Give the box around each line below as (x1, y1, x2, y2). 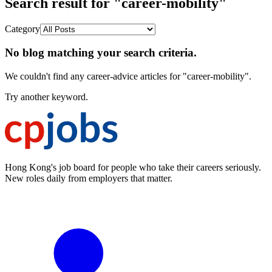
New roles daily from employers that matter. (5, 173, 172, 184)
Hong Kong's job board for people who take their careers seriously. (5, 162, 261, 173)
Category (5, 23, 40, 34)
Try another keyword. (5, 92, 88, 103)
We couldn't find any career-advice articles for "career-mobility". (5, 71, 251, 82)
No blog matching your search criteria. (5, 46, 197, 59)
